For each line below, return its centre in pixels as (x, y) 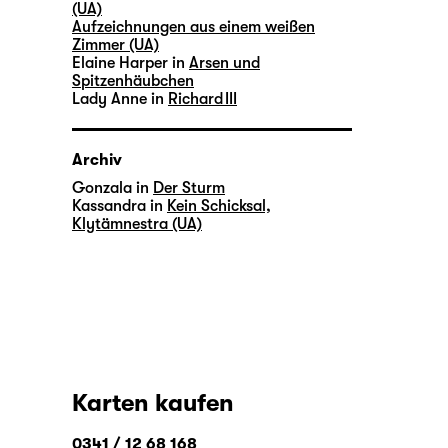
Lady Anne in (118, 99)
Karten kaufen (153, 403)
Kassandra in (117, 206)
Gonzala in (110, 188)
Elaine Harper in (128, 63)
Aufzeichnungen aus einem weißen (193, 27)
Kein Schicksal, (219, 206)
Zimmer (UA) (115, 45)
